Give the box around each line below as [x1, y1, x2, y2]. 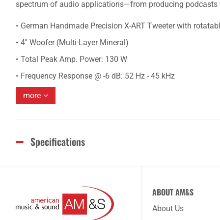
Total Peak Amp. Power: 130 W [21, 55, 127, 64]
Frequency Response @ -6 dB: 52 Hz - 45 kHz [21, 71, 175, 81]
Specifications [30, 134, 85, 149]
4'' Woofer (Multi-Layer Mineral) [21, 38, 129, 47]
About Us [152, 204, 184, 213]
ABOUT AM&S [152, 186, 193, 198]
